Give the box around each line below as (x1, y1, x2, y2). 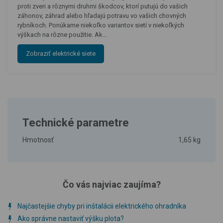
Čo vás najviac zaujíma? (62, 179, 161, 190)
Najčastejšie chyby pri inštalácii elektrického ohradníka (17, 202, 186, 210)
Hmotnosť (22, 136, 54, 144)
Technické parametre (22, 116, 129, 129)
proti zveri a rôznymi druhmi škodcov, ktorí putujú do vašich (17, 2, 188, 10)
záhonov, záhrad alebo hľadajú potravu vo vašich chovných (17, 12, 186, 19)
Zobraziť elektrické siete (26, 50, 96, 57)
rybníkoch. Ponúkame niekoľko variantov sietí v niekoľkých (17, 21, 184, 29)
